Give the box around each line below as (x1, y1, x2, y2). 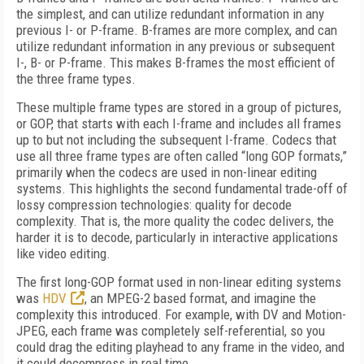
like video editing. (16, 245, 110, 262)
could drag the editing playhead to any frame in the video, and (16, 339, 344, 355)
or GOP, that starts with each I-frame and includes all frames (16, 115, 341, 132)
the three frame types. (16, 71, 136, 87)
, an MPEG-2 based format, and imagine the (84, 290, 316, 306)
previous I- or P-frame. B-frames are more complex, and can (16, 22, 337, 38)
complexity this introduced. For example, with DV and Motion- (16, 306, 346, 323)
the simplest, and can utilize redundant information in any (16, 6, 324, 22)
